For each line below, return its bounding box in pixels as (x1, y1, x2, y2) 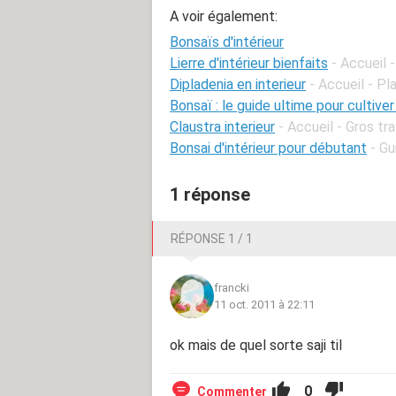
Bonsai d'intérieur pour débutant (170, 139, 367, 156)
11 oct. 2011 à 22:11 (214, 297, 315, 311)
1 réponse (170, 183, 250, 205)
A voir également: (170, 7, 278, 25)
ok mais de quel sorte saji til (170, 336, 342, 354)
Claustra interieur (170, 118, 275, 135)
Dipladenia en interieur (170, 75, 306, 93)
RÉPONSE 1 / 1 (171, 231, 253, 246)
